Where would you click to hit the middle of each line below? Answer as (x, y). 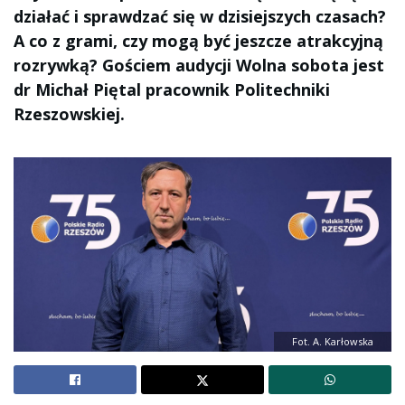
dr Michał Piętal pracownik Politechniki (172, 89)
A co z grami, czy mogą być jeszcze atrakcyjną (198, 41)
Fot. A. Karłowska (333, 342)
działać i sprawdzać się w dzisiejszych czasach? (200, 16)
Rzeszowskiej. (69, 114)
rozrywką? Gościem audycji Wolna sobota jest (199, 65)
